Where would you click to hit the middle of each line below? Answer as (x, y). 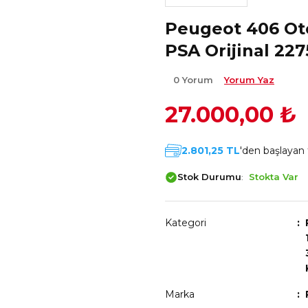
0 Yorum (195, 80)
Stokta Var (274, 177)
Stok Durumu (209, 177)
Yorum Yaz (249, 80)
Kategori (186, 223)
